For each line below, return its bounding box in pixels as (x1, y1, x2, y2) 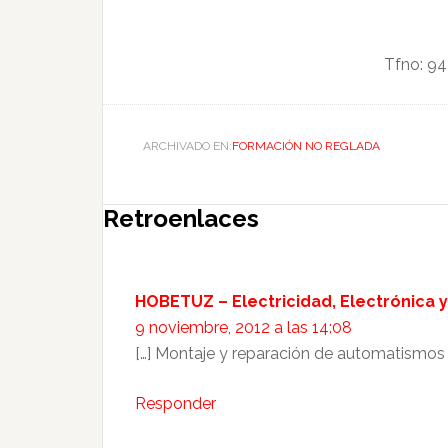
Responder (135, 394, 216, 413)
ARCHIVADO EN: (143, 139, 232, 153)
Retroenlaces (103, 204, 259, 233)
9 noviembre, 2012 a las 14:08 (135, 318, 352, 337)
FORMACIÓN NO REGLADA (232, 139, 380, 153)
